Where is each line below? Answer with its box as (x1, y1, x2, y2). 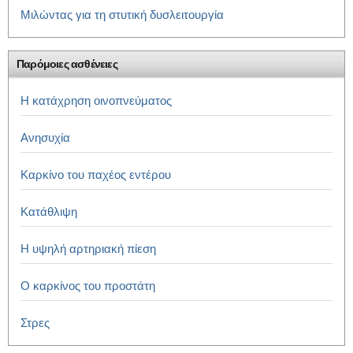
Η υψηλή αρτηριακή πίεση (20, 241, 156, 255)
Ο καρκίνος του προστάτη (20, 278, 155, 292)
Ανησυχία (20, 130, 70, 144)
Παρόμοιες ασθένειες (17, 57, 117, 70)
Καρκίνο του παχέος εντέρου (20, 167, 171, 181)
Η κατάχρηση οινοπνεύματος (20, 93, 172, 107)
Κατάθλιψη (20, 204, 77, 218)
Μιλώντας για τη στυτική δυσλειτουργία (20, 7, 224, 21)
